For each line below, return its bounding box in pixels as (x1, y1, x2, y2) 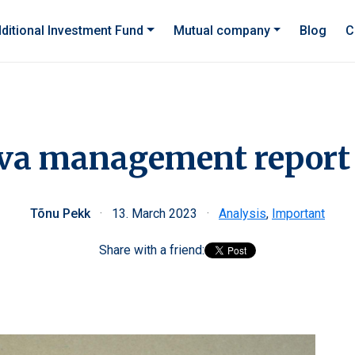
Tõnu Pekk (30, 206, 94, 221)
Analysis (219, 206, 266, 221)
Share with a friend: (99, 242, 204, 258)
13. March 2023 (112, 206, 200, 221)
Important (272, 206, 325, 221)
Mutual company (173, 23, 270, 38)
